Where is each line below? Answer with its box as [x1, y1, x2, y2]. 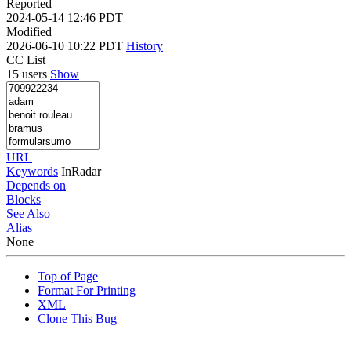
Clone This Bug [38, 311, 117, 325]
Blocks [6, 192, 41, 206]
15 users [6, 67, 50, 81]
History [126, 38, 163, 52]
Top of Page [38, 269, 98, 283]
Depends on [6, 178, 66, 192]
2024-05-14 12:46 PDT [6, 10, 123, 24]
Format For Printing [38, 283, 136, 297]
